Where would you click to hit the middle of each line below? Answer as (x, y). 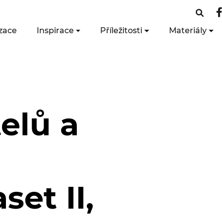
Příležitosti (121, 30)
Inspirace (55, 30)
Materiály (188, 30)
